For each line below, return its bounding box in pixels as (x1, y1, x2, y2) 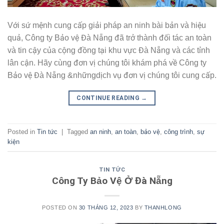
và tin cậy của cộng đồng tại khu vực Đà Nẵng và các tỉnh (7, 45, 210, 54)
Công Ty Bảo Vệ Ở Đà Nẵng (51, 175, 172, 187)
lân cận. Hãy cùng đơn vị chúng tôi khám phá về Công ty (7, 58, 206, 67)
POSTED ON (42, 204, 79, 211)
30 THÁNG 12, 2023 (78, 204, 133, 211)
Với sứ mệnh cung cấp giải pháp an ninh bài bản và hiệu (7, 20, 206, 29)
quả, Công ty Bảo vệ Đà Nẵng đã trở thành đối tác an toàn (7, 33, 211, 42)
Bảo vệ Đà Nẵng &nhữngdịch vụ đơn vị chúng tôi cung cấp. (7, 70, 216, 79)
